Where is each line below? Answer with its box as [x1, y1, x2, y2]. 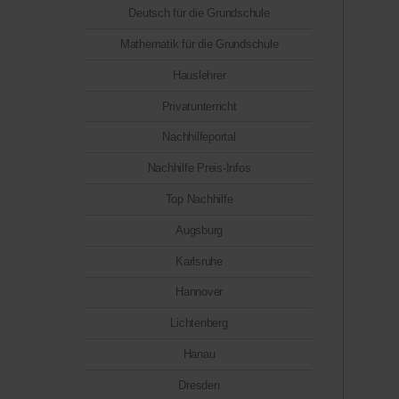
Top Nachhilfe [165, 191, 233, 206]
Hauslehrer [172, 68, 226, 82]
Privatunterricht [161, 99, 237, 113]
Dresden [178, 378, 220, 392]
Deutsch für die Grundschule [128, 6, 270, 20]
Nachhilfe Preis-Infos [147, 161, 251, 175]
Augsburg [175, 223, 223, 237]
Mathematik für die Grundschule [119, 37, 279, 51]
